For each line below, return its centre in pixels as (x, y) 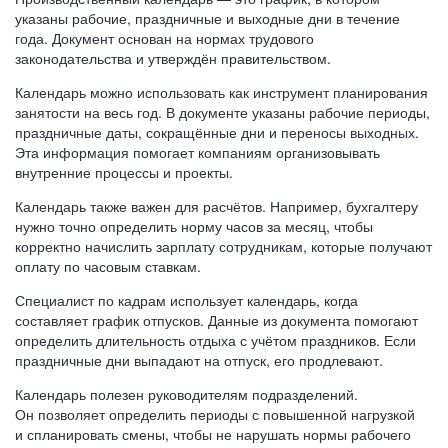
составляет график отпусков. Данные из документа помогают (216, 320)
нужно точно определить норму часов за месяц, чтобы (194, 226)
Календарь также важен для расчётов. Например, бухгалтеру (216, 206)
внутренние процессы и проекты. (124, 172)
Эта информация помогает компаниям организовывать (197, 152)
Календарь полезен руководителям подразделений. (186, 394)
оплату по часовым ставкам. (108, 266)
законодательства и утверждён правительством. (173, 58)
